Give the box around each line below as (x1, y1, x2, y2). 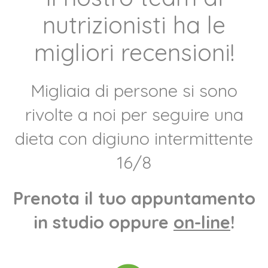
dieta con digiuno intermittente (15, 127, 253, 150)
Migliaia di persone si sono (31, 80, 237, 102)
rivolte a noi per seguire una (25, 103, 243, 126)
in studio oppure (33, 211, 173, 233)
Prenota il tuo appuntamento (13, 187, 255, 209)
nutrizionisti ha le (42, 10, 226, 40)
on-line (173, 211, 230, 233)
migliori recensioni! (33, 38, 234, 68)
